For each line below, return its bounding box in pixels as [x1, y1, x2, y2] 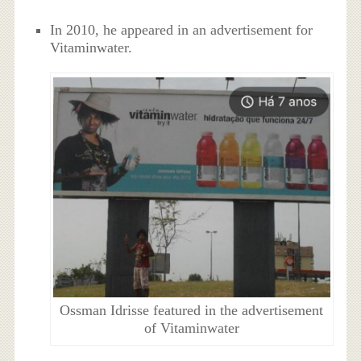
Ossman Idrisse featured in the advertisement [60, 302, 324, 319]
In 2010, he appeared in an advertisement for [50, 21, 313, 38]
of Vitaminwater [143, 320, 239, 337]
